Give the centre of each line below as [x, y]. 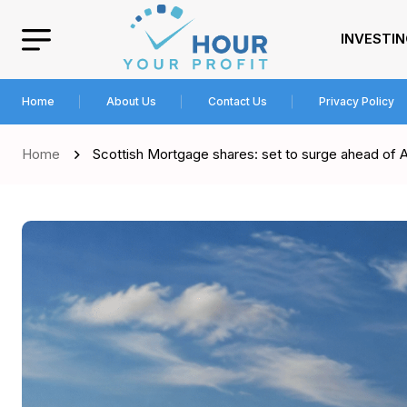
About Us [131, 101]
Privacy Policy [357, 101]
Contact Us [238, 101]
